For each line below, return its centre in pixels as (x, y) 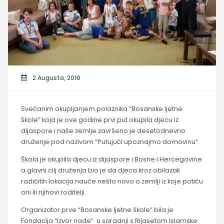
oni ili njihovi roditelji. (53, 192)
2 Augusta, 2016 (55, 77)
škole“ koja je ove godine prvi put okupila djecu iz (99, 120)
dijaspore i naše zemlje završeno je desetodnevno (103, 131)
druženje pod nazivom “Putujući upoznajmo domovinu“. (110, 142)
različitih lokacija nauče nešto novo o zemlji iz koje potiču (112, 181)
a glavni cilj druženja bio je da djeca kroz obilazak (100, 170)
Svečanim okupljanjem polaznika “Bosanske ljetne (101, 109)
